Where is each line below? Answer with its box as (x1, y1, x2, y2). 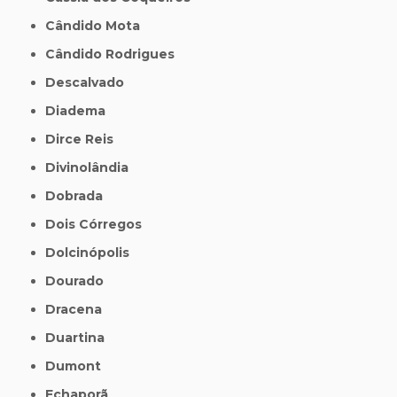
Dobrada (56, 188, 104, 205)
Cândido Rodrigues (55, 46, 175, 63)
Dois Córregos (56, 216, 143, 233)
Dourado (56, 273, 105, 290)
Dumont (56, 358, 102, 375)
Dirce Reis (56, 131, 114, 148)
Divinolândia (56, 160, 129, 176)
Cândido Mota (55, 18, 141, 35)
